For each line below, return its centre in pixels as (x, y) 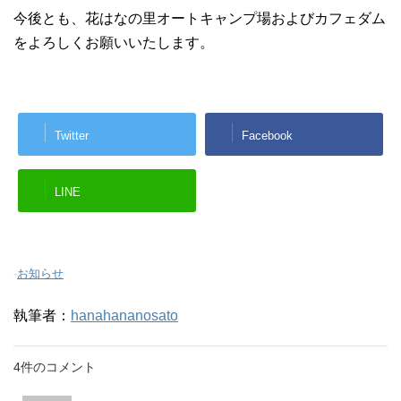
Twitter (72, 135)
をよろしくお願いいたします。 (114, 43)
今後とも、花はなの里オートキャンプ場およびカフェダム (200, 19)
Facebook (267, 135)
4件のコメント (55, 367)
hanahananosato (124, 316)
